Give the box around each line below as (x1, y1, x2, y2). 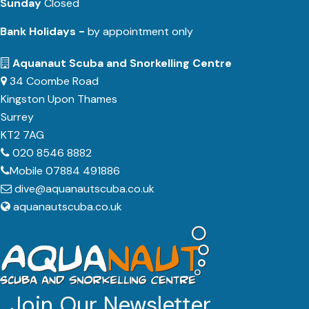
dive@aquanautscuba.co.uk (14, 181, 154, 196)
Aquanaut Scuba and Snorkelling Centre (12, 55, 232, 70)
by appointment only (88, 23, 193, 39)
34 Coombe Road (7, 73, 99, 88)
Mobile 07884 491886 (10, 163, 120, 178)
